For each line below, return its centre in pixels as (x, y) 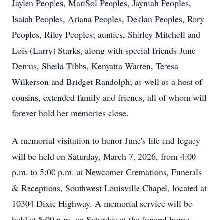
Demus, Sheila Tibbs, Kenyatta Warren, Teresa (95, 66)
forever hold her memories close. (70, 113)
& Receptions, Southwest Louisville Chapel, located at (109, 188)
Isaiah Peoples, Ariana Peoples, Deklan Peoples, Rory (108, 19)
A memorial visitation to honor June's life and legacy (106, 140)
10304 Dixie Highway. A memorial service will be (102, 203)
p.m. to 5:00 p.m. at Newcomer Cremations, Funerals (107, 172)
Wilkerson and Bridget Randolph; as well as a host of (107, 82)
